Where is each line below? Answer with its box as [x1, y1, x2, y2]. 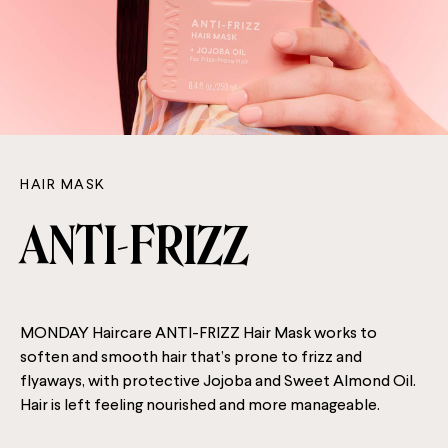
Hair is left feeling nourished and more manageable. [20, 398, 380, 415]
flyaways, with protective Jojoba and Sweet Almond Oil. [20, 374, 416, 391]
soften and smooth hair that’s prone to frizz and [20, 350, 362, 367]
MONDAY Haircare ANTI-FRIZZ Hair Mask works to [20, 326, 377, 343]
